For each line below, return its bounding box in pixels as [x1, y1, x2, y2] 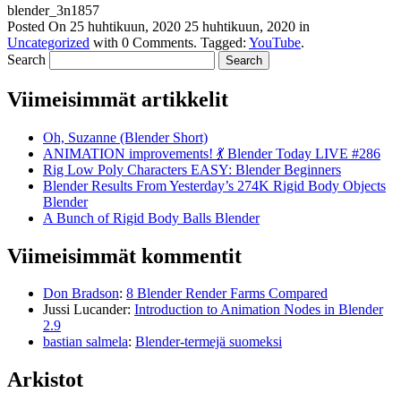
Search [7, 51, 46, 67]
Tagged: [197, 34, 249, 50]
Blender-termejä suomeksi [135, 334, 282, 350]
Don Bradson [43, 286, 119, 302]
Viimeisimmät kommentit [7, 243, 242, 268]
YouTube [249, 34, 301, 50]
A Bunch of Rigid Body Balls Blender [43, 209, 260, 226]
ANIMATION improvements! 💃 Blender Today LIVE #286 [43, 145, 380, 161]
